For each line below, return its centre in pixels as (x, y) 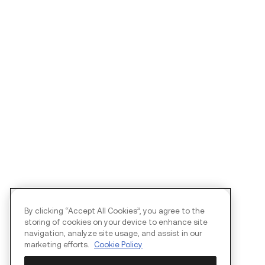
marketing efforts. (58, 245)
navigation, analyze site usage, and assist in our (113, 234)
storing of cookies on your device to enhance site (116, 222)
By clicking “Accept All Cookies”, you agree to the (114, 211)
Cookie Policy (118, 245)
